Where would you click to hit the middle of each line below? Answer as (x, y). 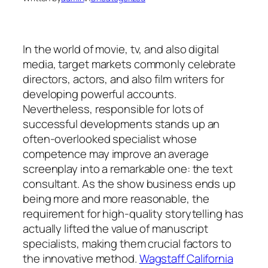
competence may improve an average (116, 153)
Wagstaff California (186, 258)
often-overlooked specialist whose (110, 138)
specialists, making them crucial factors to (127, 243)
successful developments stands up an (121, 124)
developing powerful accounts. (100, 94)
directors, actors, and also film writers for (124, 79)
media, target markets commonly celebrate (129, 64)
